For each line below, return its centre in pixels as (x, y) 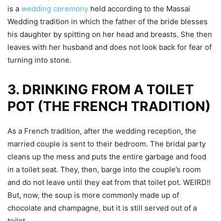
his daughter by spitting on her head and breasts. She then (110, 34)
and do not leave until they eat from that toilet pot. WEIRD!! (109, 182)
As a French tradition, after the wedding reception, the (102, 131)
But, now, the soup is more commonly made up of (93, 195)
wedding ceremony (55, 8)
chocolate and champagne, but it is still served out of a (102, 208)
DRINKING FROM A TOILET (108, 89)
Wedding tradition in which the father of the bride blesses (108, 21)
